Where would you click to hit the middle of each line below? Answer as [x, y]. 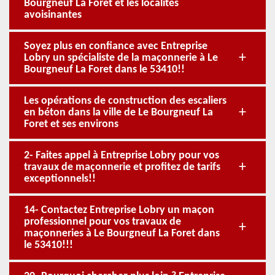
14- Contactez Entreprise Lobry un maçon [119, 210]
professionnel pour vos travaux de [103, 222]
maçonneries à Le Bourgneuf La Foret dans [122, 234]
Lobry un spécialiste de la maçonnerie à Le [121, 58]
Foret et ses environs [71, 124]
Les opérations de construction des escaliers [125, 101]
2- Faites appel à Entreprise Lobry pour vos [122, 156]
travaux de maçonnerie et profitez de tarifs [122, 167]
